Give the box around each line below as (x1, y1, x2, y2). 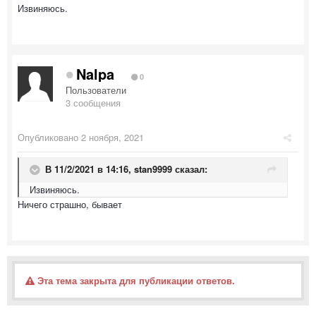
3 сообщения (66, 95, 121, 109)
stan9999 (134, 162, 172, 176)
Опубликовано (18, 130, 81, 144)
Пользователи (66, 83, 126, 97)
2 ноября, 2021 (81, 130, 144, 144)
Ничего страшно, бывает (18, 197, 122, 211)
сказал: (172, 162, 207, 176)
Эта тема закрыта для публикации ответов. (35, 273, 235, 287)
